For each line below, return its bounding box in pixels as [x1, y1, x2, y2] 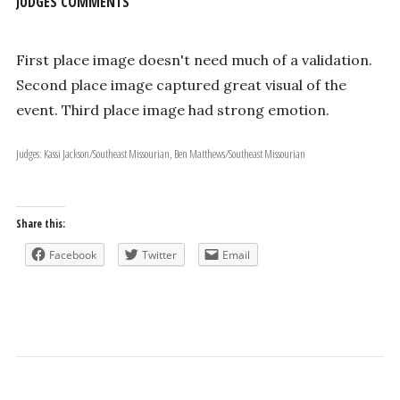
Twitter [141, 247, 177, 263]
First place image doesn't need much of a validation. [15, 51, 372, 70]
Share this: [15, 216, 65, 232]
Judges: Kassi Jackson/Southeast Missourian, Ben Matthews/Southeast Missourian [43, 146, 305, 162]
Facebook [48, 247, 96, 263]
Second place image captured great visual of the [15, 76, 346, 95]
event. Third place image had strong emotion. [15, 101, 329, 120]
